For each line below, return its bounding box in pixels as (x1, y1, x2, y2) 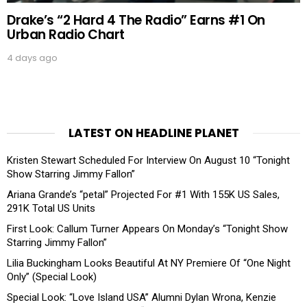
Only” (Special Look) (7, 270, 97, 283)
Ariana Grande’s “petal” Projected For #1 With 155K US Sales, (7, 188, 280, 201)
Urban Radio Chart (7, 25, 125, 44)
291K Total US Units (7, 201, 95, 214)
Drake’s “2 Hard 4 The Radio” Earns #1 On (7, 10, 265, 29)
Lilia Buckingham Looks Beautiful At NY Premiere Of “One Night (7, 256, 291, 269)
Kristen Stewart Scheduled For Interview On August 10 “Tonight (7, 153, 290, 167)
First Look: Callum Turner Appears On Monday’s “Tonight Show (7, 222, 288, 235)
